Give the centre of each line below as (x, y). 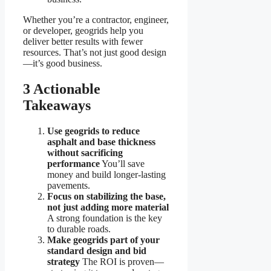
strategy (64, 261)
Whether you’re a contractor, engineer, (96, 19)
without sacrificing (85, 152)
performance (73, 163)
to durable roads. (79, 229)
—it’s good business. (63, 63)
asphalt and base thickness (101, 142)
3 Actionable (62, 89)
